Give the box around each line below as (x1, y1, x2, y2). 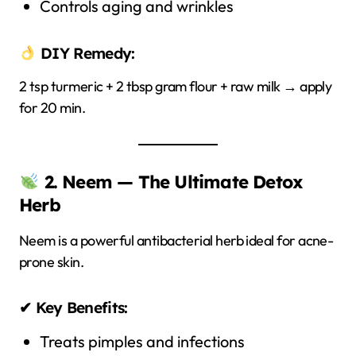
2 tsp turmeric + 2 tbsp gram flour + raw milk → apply (19, 77, 332, 95)
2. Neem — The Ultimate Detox (44, 171, 304, 193)
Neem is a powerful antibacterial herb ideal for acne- (19, 231, 334, 250)
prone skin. (19, 253, 84, 271)
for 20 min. (19, 99, 86, 117)
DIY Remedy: (36, 44, 135, 63)
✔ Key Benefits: (19, 298, 128, 317)
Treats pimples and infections (39, 331, 245, 351)
